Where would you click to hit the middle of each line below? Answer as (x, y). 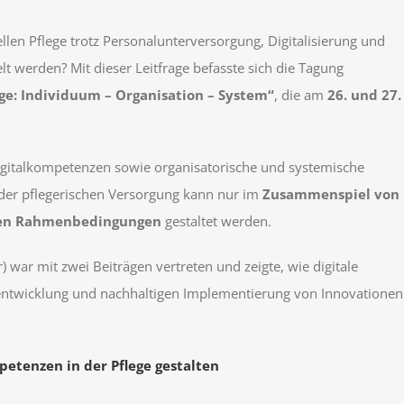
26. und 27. (364, 95)
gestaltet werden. (216, 221)
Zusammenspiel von (331, 194)
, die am (301, 95)
